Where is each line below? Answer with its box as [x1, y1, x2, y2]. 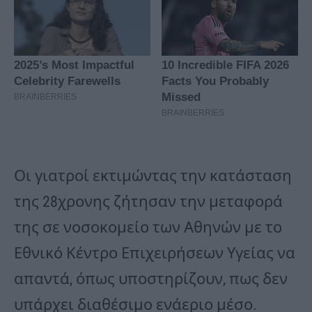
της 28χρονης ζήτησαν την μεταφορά [14, 193, 283, 211]
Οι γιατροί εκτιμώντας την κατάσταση [14, 167, 292, 185]
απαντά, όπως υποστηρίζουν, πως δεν [14, 270, 288, 288]
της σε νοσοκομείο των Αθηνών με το [14, 219, 282, 237]
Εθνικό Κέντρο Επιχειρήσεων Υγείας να [14, 244, 295, 263]
